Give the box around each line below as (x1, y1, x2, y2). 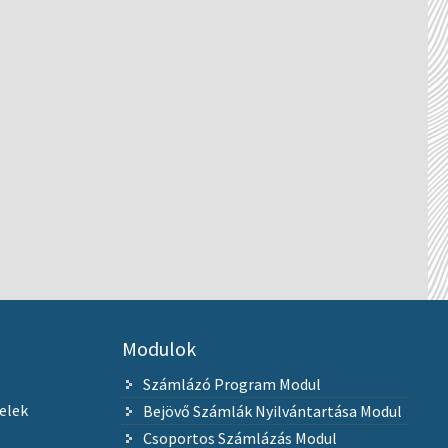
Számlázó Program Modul (142, 374, 321, 395)
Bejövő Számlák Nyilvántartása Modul (142, 401, 402, 422)
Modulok (121, 336, 196, 362)
